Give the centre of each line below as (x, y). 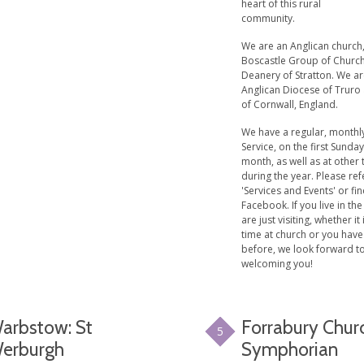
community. (269, 18)
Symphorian (290, 349)
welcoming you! (277, 263)
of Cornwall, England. (290, 104)
